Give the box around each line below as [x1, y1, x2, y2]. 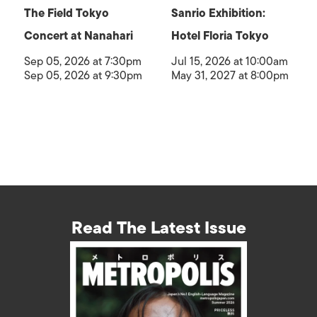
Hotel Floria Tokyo [171, 26, 269, 45]
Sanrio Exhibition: [171, 4, 265, 23]
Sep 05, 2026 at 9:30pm [24, 66, 142, 85]
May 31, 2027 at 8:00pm [171, 66, 289, 85]
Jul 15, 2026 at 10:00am [171, 52, 288, 71]
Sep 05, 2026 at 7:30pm [24, 52, 142, 71]
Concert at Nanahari [24, 26, 133, 45]
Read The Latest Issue [71, 213, 246, 241]
